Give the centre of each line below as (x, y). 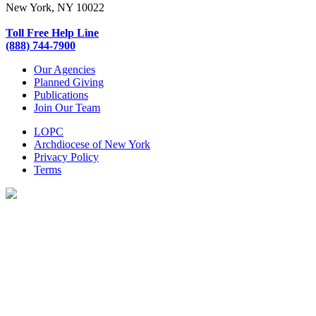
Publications (61, 95)
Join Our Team (67, 107)
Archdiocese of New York (92, 144)
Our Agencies (65, 69)
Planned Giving (69, 82)
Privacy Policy (66, 157)
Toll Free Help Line (52, 32)
